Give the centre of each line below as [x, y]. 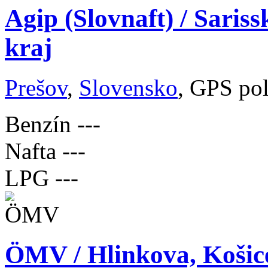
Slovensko [128, 87]
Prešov [36, 87]
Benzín [38, 124]
